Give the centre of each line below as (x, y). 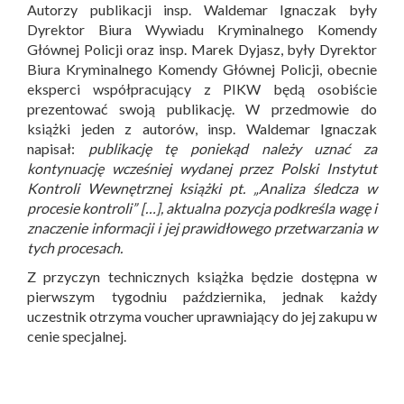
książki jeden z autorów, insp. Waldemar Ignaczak (202, 128)
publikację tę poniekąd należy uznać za (233, 148)
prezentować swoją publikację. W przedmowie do (202, 108)
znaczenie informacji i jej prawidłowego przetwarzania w (202, 227)
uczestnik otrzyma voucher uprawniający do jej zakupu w (202, 316)
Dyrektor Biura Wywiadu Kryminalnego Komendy (202, 29)
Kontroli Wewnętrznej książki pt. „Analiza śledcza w (202, 188)
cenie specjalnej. (77, 335)
